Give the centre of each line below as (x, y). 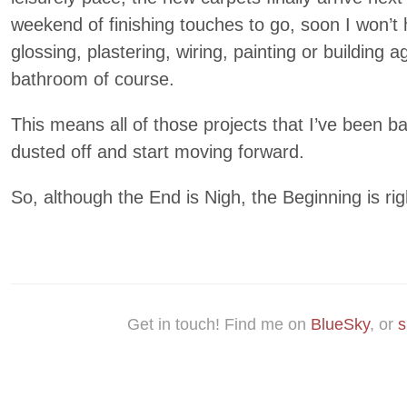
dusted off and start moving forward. (158, 152)
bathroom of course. (93, 79)
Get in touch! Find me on (218, 324)
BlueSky (340, 324)
